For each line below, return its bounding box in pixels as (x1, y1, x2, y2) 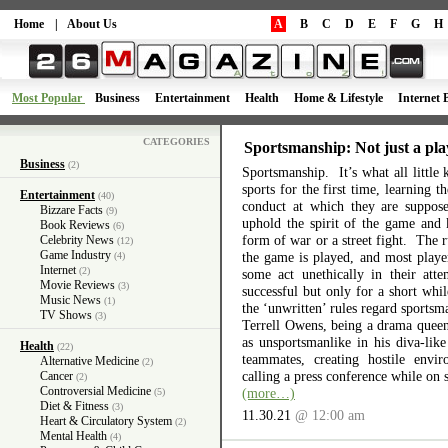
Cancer (40, 369, 73, 383)
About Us (67, 17, 117, 31)
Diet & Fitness (40, 399, 109, 413)
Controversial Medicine (40, 384, 151, 398)
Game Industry (40, 248, 111, 262)
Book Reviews (40, 218, 110, 232)
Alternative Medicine (40, 354, 139, 368)
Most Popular (12, 91, 85, 105)
